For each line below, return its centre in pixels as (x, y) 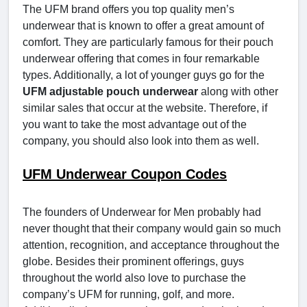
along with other (238, 92)
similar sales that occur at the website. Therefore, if (145, 108)
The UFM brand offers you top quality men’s (128, 10)
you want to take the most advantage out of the (135, 125)
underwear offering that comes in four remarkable (141, 59)
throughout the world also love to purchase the (134, 278)
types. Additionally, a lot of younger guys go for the (144, 75)
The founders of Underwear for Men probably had (142, 212)
